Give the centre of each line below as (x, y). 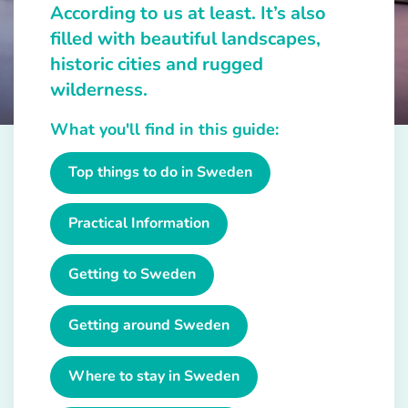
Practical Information (139, 224)
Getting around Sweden (149, 326)
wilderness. (99, 90)
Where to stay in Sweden (154, 377)
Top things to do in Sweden (160, 173)
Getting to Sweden (132, 275)
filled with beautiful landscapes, (185, 39)
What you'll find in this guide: (164, 130)
